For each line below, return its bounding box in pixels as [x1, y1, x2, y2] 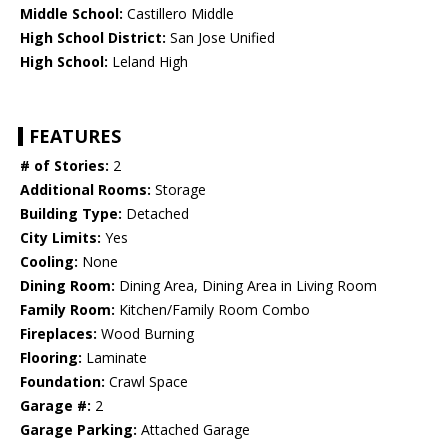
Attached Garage [137, 420, 250, 440]
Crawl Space [105, 372, 188, 392]
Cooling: [20, 252, 78, 272]
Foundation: [20, 372, 105, 392]
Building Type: [20, 204, 122, 224]
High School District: [20, 28, 166, 48]
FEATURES [29, 124, 121, 149]
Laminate [82, 348, 147, 368]
